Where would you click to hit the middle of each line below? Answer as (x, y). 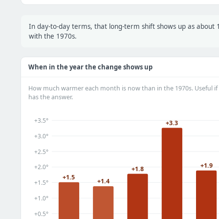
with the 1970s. (53, 36)
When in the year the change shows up (90, 67)
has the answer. (51, 97)
